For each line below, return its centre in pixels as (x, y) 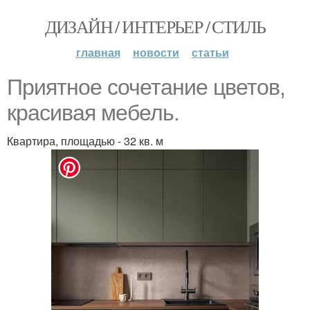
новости (156, 52)
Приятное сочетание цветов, (146, 87)
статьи (210, 52)
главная (98, 52)
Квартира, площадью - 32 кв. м (85, 141)
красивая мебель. (93, 113)
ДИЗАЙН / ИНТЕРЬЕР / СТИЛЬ (155, 26)
